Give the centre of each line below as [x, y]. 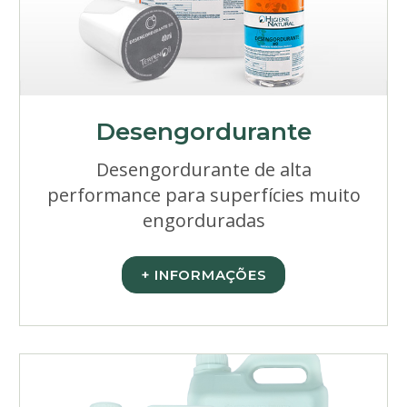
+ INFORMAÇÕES [203, 275]
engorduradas [203, 220]
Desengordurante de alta [203, 169]
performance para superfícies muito [203, 195]
